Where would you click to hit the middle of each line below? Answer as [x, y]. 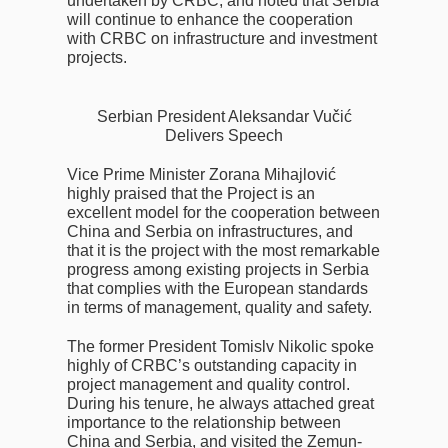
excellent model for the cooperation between [224, 212]
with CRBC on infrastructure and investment [222, 38]
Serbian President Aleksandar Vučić [224, 116]
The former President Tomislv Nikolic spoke [221, 346]
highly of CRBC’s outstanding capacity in [212, 365]
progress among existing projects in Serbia [218, 269]
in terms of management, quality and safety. [220, 307]
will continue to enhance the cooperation [210, 19]
